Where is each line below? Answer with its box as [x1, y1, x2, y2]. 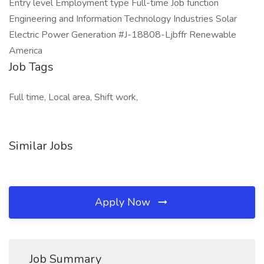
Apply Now [95, 195, 153, 209]
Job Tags [9, 59, 54, 75]
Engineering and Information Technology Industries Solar [9, 12, 237, 25]
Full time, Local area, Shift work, [9, 91, 138, 104]
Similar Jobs [9, 138, 73, 154]
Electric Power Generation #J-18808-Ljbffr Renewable [9, 28, 236, 41]
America [9, 44, 42, 57]
